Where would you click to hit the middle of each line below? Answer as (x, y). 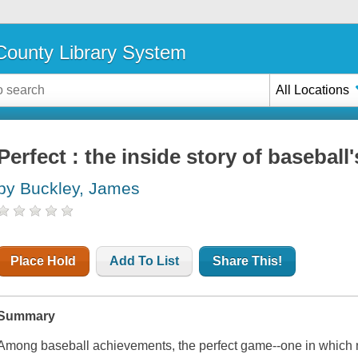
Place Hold (44, 261)
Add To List (145, 261)
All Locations (313, 89)
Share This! (248, 261)
